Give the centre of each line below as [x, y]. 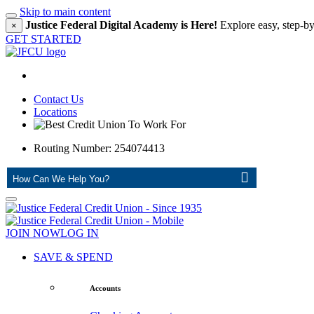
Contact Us [59, 99]
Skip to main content [65, 12]
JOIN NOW [33, 233]
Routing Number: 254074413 [99, 148]
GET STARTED [43, 39]
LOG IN [80, 233]
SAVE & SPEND [73, 257]
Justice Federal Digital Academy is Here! [121, 25]
